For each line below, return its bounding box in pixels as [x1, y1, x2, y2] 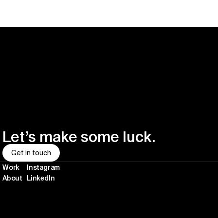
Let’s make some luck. [2, 128, 155, 145]
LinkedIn [27, 174, 55, 182]
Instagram [27, 163, 60, 171]
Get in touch [11, 149, 51, 157]
